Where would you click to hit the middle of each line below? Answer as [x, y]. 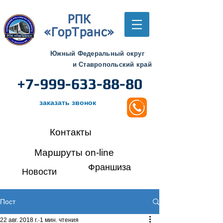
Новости [39, 172]
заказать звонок [67, 103]
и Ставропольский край [112, 64]
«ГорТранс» [79, 33]
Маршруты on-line [74, 153]
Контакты [71, 132]
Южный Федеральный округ [97, 54]
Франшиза [110, 167]
